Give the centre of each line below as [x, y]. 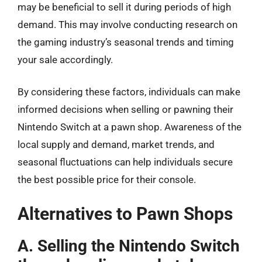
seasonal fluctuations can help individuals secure [125, 162]
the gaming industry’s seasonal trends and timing [126, 42]
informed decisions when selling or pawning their [125, 109]
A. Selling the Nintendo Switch [129, 246]
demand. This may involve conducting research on [127, 24]
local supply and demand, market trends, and [116, 144]
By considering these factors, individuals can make [129, 92]
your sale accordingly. [65, 59]
